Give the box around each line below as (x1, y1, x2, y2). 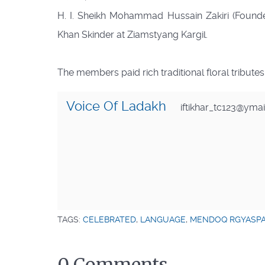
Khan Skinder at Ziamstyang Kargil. (57, 28, 208, 40)
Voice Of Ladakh (66, 98, 166, 114)
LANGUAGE (140, 214, 186, 224)
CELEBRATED (83, 214, 136, 224)
